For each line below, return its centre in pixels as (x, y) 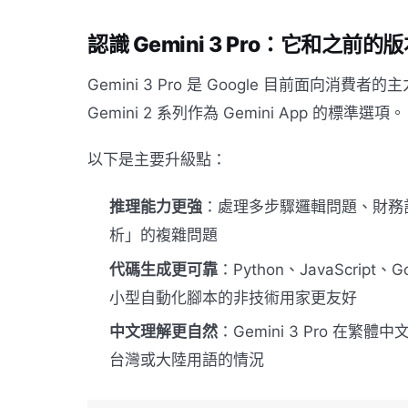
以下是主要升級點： (157, 160)
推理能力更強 (156, 207)
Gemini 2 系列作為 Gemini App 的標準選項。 (246, 112)
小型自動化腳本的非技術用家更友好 (233, 297)
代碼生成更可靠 (163, 269)
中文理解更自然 (163, 331)
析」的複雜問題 (163, 235)
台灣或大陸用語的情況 (187, 359)
